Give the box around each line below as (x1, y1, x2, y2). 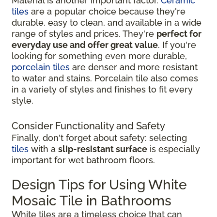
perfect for (156, 28, 201, 39)
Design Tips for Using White (12, 176, 187, 193)
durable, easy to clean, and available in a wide (12, 17, 201, 28)
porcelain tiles (12, 62, 70, 72)
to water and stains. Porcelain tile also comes (12, 73, 198, 83)
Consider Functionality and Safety (12, 120, 165, 132)
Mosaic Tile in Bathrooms (12, 192, 171, 209)
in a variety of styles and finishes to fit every (12, 84, 193, 94)
